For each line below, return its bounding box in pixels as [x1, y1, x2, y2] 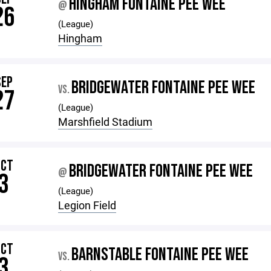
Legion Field [58, 198, 117, 212]
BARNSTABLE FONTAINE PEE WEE [71, 244, 249, 266]
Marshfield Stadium [58, 114, 153, 129]
